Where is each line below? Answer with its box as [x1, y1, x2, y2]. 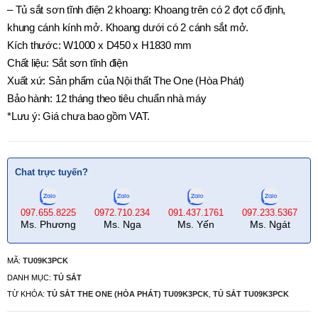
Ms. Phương [21, 219, 76, 231]
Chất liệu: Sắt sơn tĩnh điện [7, 57, 128, 70]
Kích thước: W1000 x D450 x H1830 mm [7, 40, 192, 52]
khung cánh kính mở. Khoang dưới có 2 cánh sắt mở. [7, 22, 249, 34]
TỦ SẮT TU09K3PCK [213, 290, 289, 299]
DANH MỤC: [7, 273, 53, 282]
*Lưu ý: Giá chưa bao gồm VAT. [7, 111, 150, 123]
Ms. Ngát [249, 219, 290, 231]
